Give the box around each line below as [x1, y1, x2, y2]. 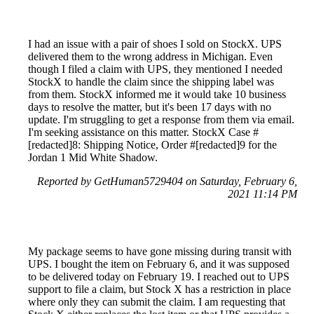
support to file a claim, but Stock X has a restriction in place [28, 282, 291, 295]
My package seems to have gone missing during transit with [28, 245, 292, 257]
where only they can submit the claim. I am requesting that [28, 295, 285, 308]
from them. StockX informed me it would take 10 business [28, 88, 286, 100]
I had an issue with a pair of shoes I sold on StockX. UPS [28, 37, 282, 50]
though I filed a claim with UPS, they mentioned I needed [28, 62, 282, 75]
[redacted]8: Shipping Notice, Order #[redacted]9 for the [28, 138, 277, 151]
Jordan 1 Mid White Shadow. [28, 151, 158, 163]
